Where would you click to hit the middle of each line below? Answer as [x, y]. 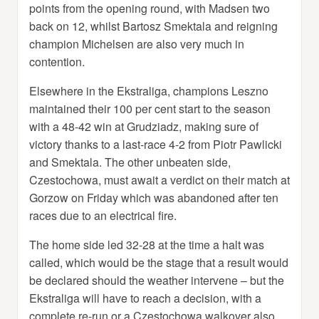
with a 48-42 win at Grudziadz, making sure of [144, 126]
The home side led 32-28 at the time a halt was [147, 244]
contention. [57, 61]
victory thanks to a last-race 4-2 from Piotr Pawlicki [156, 144]
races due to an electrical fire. [103, 215]
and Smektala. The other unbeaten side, [130, 162]
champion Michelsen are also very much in [137, 43]
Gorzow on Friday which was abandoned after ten [154, 197]
